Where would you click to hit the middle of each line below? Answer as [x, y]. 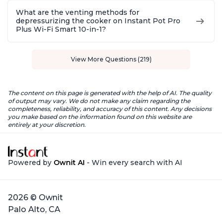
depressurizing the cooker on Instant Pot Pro [98, 21]
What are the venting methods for [78, 13]
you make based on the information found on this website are [100, 117]
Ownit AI [69, 163]
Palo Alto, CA [34, 210]
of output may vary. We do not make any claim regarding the [99, 101]
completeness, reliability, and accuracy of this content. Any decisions [110, 109]
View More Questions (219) [111, 59]
